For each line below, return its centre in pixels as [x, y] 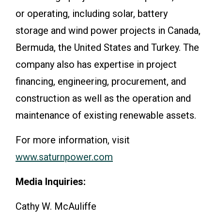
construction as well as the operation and [103, 99]
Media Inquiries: [51, 182]
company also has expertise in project [96, 65]
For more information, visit [74, 140]
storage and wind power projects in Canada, [108, 31]
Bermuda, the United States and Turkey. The [107, 48]
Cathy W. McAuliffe [56, 207]
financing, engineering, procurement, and [101, 82]
